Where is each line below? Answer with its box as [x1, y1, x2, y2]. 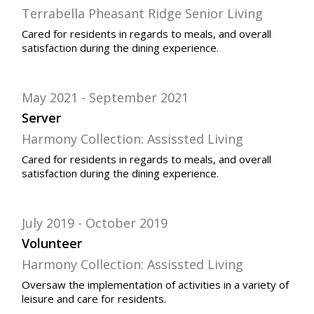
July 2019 [22, 214, 75, 232]
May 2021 [22, 89, 78, 107]
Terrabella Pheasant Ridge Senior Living [22, 4, 264, 22]
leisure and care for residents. [22, 291, 167, 306]
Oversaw [22, 277, 67, 292]
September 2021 [89, 89, 189, 107]
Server [22, 109, 62, 127]
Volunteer [22, 235, 83, 252]
